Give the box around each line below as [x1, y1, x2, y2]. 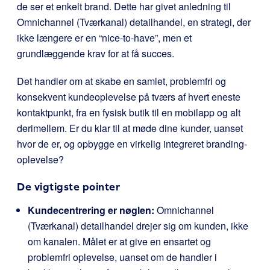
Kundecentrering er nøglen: [28, 203, 154, 217]
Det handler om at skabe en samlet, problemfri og [17, 74, 226, 88]
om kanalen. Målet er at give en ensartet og [28, 234, 211, 248]
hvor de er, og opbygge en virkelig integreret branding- [17, 137, 247, 151]
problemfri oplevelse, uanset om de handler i [28, 250, 217, 264]
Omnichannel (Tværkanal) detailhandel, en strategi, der [17, 15, 251, 29]
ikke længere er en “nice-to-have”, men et [17, 31, 192, 45]
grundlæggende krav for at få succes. [17, 46, 174, 60]
